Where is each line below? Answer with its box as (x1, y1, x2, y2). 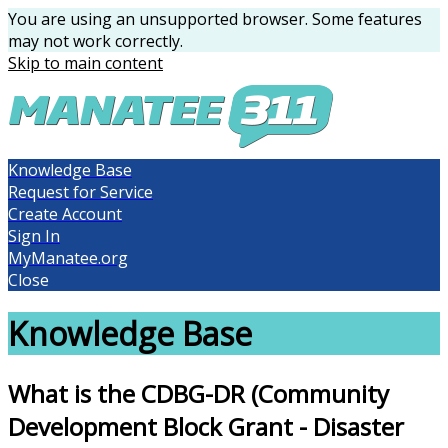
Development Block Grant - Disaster (8, 409, 404, 443)
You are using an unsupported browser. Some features (8, 8, 422, 30)
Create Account (8, 203, 122, 225)
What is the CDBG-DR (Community (8, 376, 389, 410)
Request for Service (8, 181, 153, 203)
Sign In (8, 225, 60, 247)
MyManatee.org (8, 247, 128, 269)
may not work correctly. (8, 30, 183, 52)
